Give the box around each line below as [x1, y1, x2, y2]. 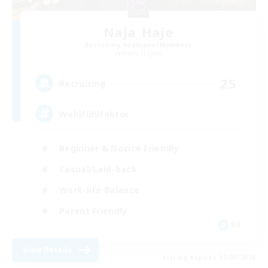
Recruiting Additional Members [84, 41, 192, 50]
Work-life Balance [59, 184, 140, 196]
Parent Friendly [59, 205, 127, 217]
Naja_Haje [103, 23, 173, 41]
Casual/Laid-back [59, 163, 137, 175]
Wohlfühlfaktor [59, 108, 129, 120]
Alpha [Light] [121, 49, 163, 58]
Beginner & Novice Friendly [59, 142, 179, 154]
